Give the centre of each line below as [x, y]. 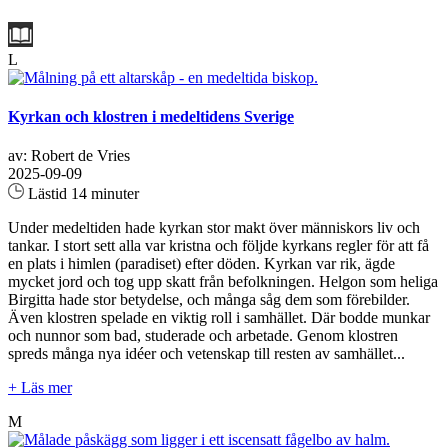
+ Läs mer [40, 388]
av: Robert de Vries [69, 156]
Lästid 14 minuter [81, 194]
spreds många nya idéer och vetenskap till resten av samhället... [206, 354]
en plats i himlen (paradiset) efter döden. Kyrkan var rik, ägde [201, 264]
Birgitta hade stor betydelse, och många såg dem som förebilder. [209, 300]
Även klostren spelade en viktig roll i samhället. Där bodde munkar [219, 318]
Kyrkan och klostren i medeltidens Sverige [151, 116]
